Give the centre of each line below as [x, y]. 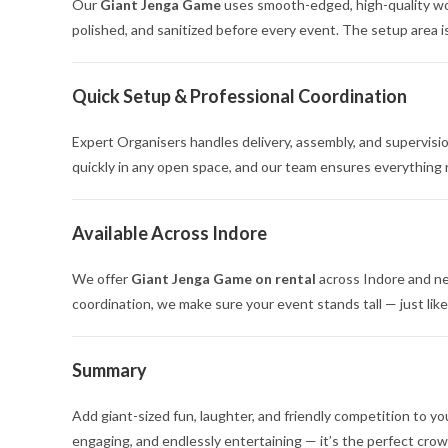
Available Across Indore [169, 233]
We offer [101, 278]
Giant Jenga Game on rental [223, 278]
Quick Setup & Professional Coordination [239, 96]
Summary [109, 370]
